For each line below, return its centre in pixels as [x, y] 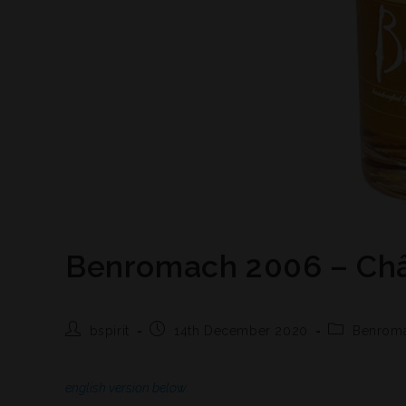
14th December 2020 [241, 331]
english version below [126, 388]
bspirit [109, 331]
